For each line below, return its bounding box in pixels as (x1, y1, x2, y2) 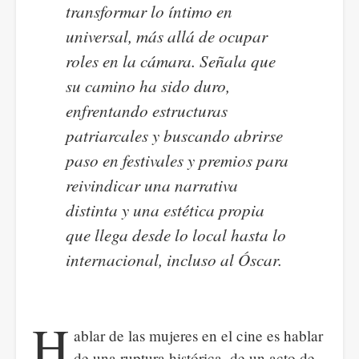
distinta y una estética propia (66, 198, 265, 221)
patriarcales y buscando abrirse (66, 123, 284, 147)
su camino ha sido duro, (66, 74, 231, 97)
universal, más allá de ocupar (66, 24, 268, 47)
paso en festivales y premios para (66, 148, 289, 171)
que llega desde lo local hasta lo (66, 223, 287, 246)
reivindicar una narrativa (66, 173, 239, 196)
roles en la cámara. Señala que (66, 49, 276, 72)
